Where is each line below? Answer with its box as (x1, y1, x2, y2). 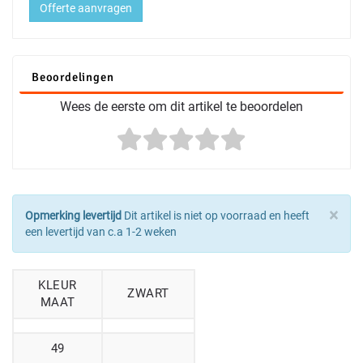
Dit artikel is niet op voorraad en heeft (122, 209, 310, 223)
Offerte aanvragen (40, 2, 132, 15)
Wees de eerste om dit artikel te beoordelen (60, 99, 303, 115)
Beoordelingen (32, 70, 114, 85)
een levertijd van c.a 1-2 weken (25, 225, 177, 239)
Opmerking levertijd (25, 209, 122, 223)
